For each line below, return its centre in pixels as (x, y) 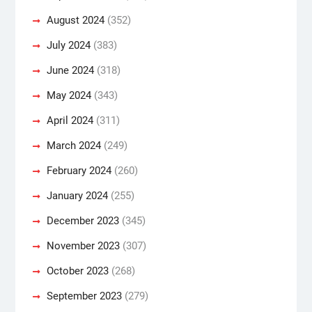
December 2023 (83, 220)
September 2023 (84, 296)
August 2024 (75, 20)
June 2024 (70, 70)
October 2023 (77, 271)
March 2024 (73, 145)
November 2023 (83, 245)
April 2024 (70, 120)
